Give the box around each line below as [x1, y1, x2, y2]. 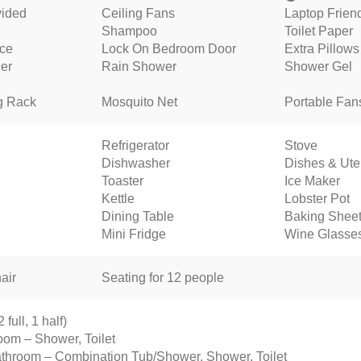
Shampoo [101, 24, 157, 38]
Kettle [101, 192, 135, 205]
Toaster [101, 174, 143, 188]
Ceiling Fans [101, 6, 175, 20]
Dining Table [101, 210, 174, 223]
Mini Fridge [101, 227, 166, 241]
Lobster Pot [284, 192, 350, 205]
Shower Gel [284, 60, 352, 73]
